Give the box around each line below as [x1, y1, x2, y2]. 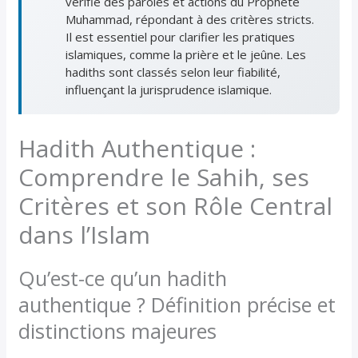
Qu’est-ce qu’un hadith [18, 264, 228, 292]
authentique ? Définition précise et [18, 290, 336, 318]
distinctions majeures [18, 316, 217, 344]
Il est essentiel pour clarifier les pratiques [66, 28, 296, 45]
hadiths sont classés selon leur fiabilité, [66, 63, 281, 80]
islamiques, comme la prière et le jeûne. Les [66, 46, 307, 62]
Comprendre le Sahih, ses [18, 160, 310, 193]
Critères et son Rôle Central [18, 189, 333, 222]
